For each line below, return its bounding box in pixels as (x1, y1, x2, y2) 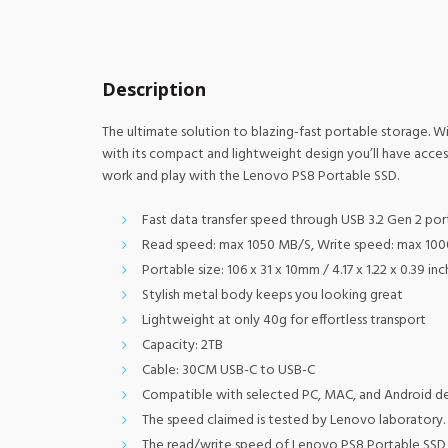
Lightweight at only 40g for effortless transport (142, 309, 426, 332)
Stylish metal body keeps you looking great (142, 284, 403, 307)
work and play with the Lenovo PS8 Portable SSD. (102, 165, 399, 188)
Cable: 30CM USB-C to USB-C (142, 359, 315, 382)
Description (102, 77, 206, 101)
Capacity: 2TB (142, 334, 223, 357)
